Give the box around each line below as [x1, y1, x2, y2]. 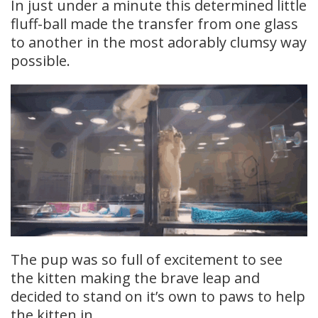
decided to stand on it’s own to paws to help [11, 286, 305, 306]
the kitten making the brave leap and [11, 268, 260, 287]
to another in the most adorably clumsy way [11, 33, 307, 53]
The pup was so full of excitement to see [11, 249, 283, 269]
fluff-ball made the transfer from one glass [11, 14, 298, 34]
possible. [11, 51, 70, 71]
